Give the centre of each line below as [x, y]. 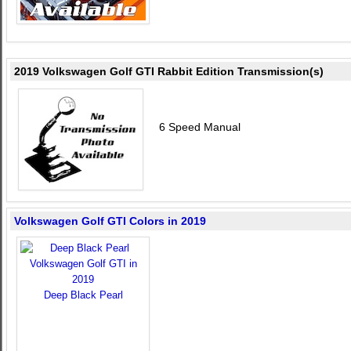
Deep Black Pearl [83, 295]
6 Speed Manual [200, 127]
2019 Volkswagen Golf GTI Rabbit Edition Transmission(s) [169, 71]
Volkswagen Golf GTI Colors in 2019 [110, 221]
